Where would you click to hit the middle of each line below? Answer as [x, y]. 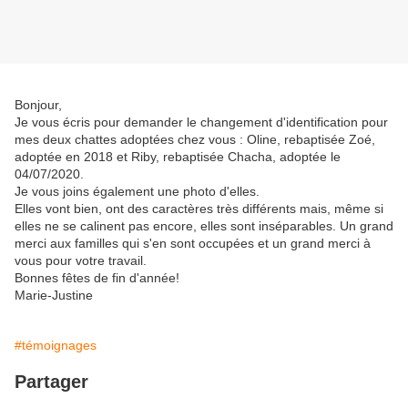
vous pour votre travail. [81, 261]
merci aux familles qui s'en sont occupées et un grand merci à [193, 244]
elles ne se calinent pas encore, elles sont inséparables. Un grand [204, 226]
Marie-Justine [54, 296]
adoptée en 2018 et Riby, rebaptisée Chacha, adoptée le [178, 157]
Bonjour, [38, 105]
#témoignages [56, 346]
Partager [51, 382]
